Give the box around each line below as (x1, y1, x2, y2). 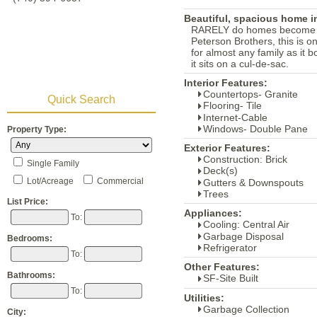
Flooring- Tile (203, 100, 262, 112)
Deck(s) (203, 165, 238, 177)
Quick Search (47, 93, 115, 105)
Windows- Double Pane (203, 122, 308, 134)
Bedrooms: (7, 234, 52, 243)
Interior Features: (184, 77, 267, 88)
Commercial (97, 176, 144, 186)
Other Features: (184, 261, 260, 273)
